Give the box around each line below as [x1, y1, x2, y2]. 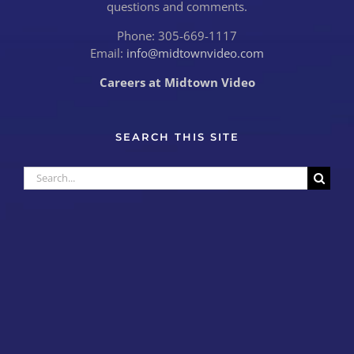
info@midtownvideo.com [126, 44, 264, 61]
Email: [90, 44, 126, 61]
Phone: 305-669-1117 [117, 27, 237, 43]
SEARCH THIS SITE [115, 130, 239, 143]
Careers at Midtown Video [99, 73, 255, 90]
